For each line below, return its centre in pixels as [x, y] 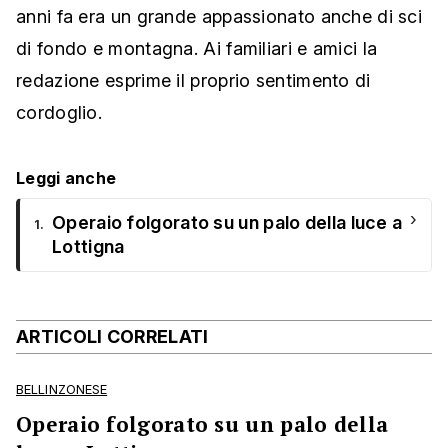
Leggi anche [66, 178]
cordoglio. [59, 113]
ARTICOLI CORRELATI [112, 337]
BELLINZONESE [62, 390]
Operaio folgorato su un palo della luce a [227, 223]
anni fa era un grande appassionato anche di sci [219, 17]
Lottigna [88, 247]
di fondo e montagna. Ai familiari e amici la [197, 49]
